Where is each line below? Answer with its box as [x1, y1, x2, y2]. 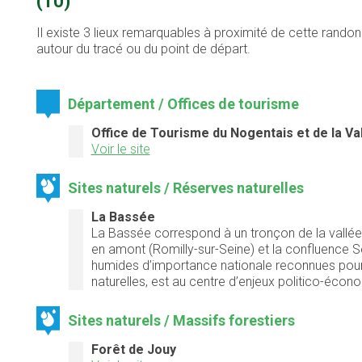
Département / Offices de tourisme [68, 95, 300, 113]
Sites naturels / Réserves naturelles [68, 179, 305, 197]
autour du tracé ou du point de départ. [36, 41, 250, 57]
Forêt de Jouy [90, 342, 176, 358]
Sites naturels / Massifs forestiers [68, 312, 296, 330]
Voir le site [90, 141, 150, 158]
